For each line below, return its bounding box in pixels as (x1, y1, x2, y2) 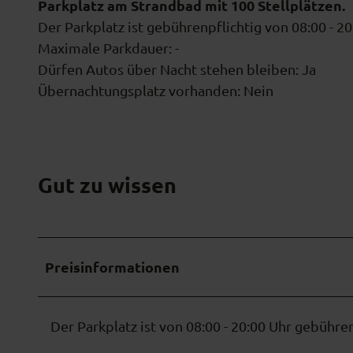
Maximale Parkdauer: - (38, 39, 179, 56)
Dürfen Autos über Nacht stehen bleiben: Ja (38, 60, 316, 77)
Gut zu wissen (38, 171, 176, 199)
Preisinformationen (45, 257, 180, 276)
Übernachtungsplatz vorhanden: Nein (38, 81, 273, 98)
